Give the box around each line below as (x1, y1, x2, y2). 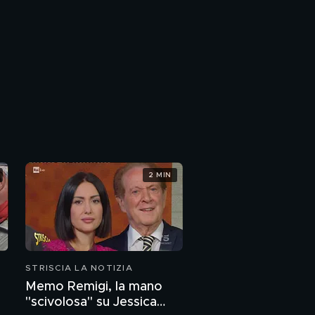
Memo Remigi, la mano (25, 281, 162, 293)
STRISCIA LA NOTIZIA (25, 264, 133, 272)
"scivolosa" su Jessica (25, 296, 157, 309)
